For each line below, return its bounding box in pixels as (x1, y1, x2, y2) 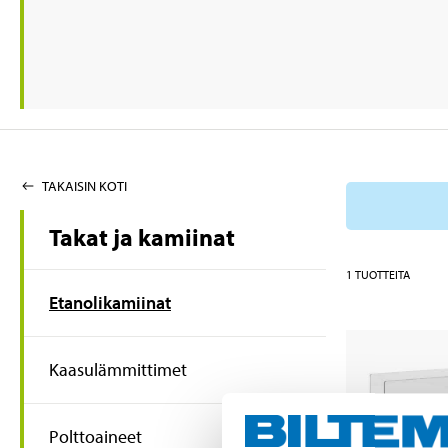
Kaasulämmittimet (49, 358, 187, 382)
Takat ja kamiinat (49, 222, 235, 253)
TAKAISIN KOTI (42, 177, 127, 196)
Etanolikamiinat (49, 291, 171, 315)
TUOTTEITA (355, 266, 410, 282)
